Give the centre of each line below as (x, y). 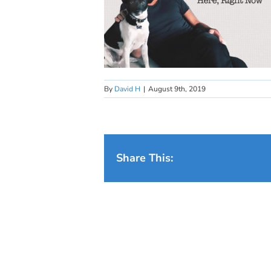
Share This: (145, 158)
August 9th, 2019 (177, 89)
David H (127, 89)
